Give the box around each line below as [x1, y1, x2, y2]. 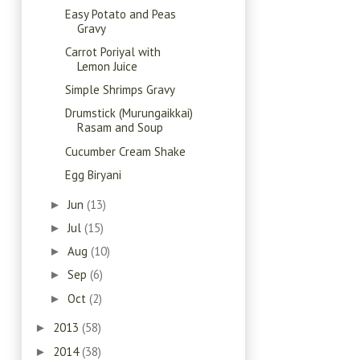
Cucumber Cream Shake [64, 143, 186, 159]
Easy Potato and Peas [64, 6, 176, 22]
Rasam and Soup [76, 120, 163, 136]
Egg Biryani [64, 166, 121, 182]
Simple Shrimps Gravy [64, 82, 175, 98]
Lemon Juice [76, 58, 137, 74]
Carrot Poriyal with [64, 43, 161, 59]
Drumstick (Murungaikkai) [64, 105, 193, 121]
